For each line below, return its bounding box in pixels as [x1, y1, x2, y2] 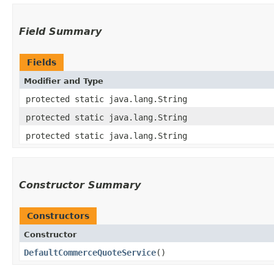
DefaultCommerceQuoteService [24, 247, 156, 257]
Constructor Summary [19, 179, 141, 191]
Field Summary [19, 25, 102, 37]
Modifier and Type [24, 76, 103, 86]
